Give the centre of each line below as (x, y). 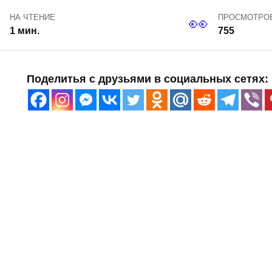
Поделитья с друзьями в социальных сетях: (148, 79)
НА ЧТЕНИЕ (32, 18)
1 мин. (24, 31)
